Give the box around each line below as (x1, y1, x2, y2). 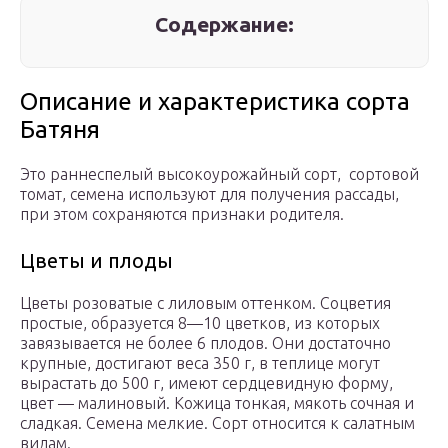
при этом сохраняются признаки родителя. (20, 205, 344, 224)
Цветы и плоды (20, 249, 173, 273)
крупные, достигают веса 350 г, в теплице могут (20, 354, 380, 373)
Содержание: (155, 12, 295, 36)
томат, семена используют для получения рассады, (20, 185, 399, 204)
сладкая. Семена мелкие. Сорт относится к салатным (20, 414, 415, 433)
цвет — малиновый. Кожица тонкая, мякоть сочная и (20, 394, 414, 413)
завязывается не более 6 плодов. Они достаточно (20, 334, 391, 353)
